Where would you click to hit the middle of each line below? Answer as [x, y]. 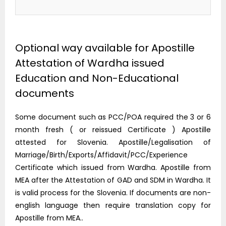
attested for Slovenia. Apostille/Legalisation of [113, 143]
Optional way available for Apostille [105, 48]
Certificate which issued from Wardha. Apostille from [113, 168]
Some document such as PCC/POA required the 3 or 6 [113, 117]
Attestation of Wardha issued [90, 63]
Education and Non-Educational [97, 78]
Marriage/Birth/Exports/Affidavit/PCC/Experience [101, 155]
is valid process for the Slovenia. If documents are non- [113, 193]
